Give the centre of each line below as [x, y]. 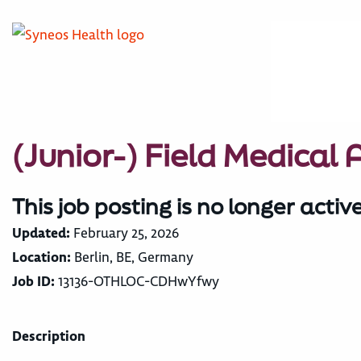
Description [49, 336]
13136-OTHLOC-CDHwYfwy [137, 281]
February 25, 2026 [124, 233]
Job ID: [33, 281]
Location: [41, 257]
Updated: [41, 233]
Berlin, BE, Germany [132, 257]
